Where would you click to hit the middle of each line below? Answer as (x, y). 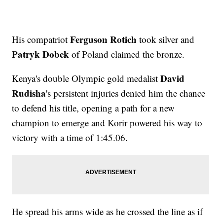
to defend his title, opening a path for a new (93, 108)
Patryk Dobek (41, 54)
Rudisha (29, 93)
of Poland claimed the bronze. (127, 54)
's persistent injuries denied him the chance (126, 93)
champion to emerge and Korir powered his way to (107, 123)
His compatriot (41, 39)
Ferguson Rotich (104, 39)
